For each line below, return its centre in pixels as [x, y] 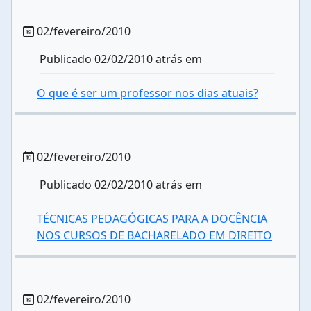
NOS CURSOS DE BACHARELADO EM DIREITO [154, 235]
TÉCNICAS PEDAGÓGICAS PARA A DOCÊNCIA [152, 219]
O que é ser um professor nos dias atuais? [148, 93]
